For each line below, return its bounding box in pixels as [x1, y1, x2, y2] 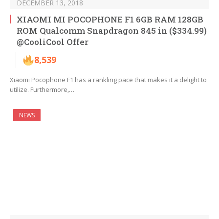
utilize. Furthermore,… [10, 85, 74, 94]
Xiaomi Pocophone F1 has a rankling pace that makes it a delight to [10, 75, 207, 85]
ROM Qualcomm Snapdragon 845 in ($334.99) [17, 25, 207, 37]
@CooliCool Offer [17, 36, 88, 48]
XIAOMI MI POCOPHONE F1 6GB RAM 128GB [17, 14, 203, 25]
